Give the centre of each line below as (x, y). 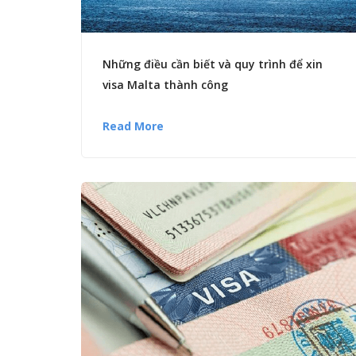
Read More (133, 126)
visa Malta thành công (165, 85)
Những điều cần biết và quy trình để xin (213, 64)
